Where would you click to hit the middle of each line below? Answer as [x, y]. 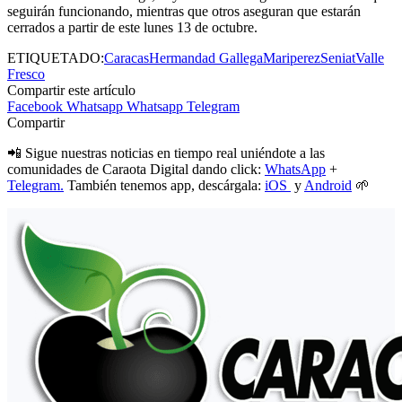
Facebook [35, 106]
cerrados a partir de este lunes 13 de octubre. [132, 27]
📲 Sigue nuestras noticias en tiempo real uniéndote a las [166, 153]
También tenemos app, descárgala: [164, 185]
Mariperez [292, 57]
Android [328, 185]
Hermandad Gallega [206, 57]
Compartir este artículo [71, 90]
